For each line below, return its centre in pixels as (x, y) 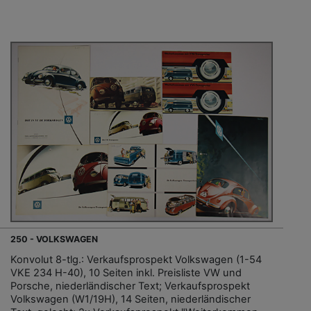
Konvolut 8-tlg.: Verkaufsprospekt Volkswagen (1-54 (136, 260)
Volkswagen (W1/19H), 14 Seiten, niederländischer (131, 300)
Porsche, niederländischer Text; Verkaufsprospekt (130, 286)
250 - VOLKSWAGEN (54, 239)
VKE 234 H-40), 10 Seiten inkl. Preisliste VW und (126, 273)
